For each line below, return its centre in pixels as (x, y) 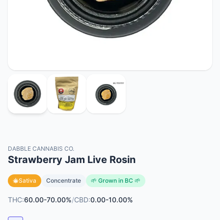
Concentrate (64, 180)
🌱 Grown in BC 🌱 (116, 180)
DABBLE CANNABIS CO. (41, 149)
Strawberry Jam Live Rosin (72, 160)
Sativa (27, 180)
